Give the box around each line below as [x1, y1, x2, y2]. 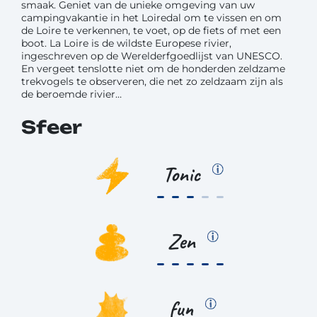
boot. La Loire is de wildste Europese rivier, [21, 37, 231, 50]
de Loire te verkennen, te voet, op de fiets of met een [21, 24, 281, 38]
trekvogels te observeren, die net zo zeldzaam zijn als [21, 75, 283, 88]
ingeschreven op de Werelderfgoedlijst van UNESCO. [21, 50, 282, 63]
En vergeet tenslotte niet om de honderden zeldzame [21, 62, 285, 76]
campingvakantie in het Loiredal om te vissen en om [21, 11, 282, 25]
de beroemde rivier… [21, 88, 122, 101]
